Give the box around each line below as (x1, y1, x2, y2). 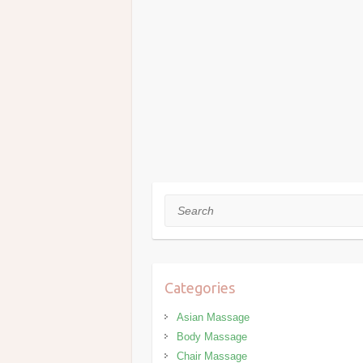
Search (164, 198, 202, 211)
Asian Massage (177, 311, 250, 324)
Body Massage (177, 331, 248, 344)
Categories (164, 280, 236, 297)
